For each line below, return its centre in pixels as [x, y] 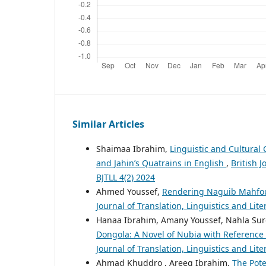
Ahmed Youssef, [129, 191]
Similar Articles [108, 124]
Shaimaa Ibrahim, [133, 148]
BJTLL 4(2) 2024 [126, 177]
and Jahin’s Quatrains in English [161, 163]
